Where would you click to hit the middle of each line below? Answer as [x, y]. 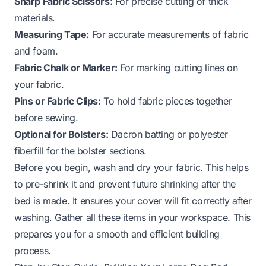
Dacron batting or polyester [168, 134]
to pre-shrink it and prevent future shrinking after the [125, 184]
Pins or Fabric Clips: [58, 101]
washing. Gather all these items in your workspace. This [133, 217]
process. [33, 250]
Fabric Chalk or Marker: [66, 67]
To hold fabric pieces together [166, 101]
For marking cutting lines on [178, 67]
